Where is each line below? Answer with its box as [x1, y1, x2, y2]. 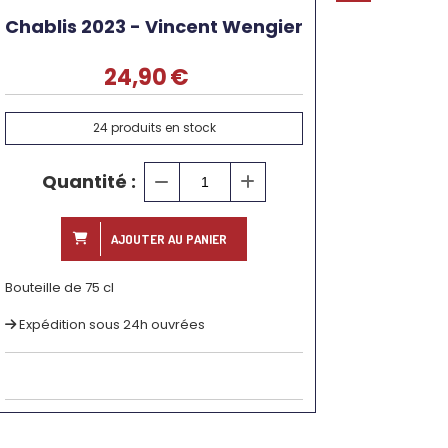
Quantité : [42, 168, 136, 194]
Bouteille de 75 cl [5, 277, 114, 297]
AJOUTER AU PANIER [111, 230, 227, 247]
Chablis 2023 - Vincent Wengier [5, 14, 303, 39]
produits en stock [107, 119, 216, 137]
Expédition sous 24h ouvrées [19, 314, 205, 334]
